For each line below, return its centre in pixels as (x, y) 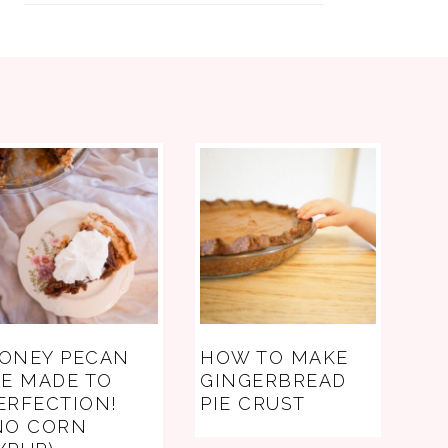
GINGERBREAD (273, 380)
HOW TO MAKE (274, 357)
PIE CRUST (253, 403)
